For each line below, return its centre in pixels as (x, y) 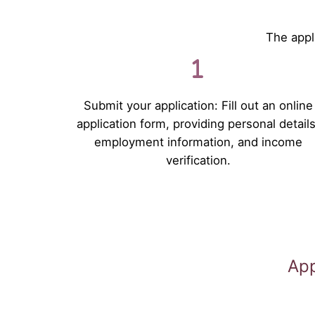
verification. (198, 160)
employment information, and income (198, 142)
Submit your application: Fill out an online (198, 105)
